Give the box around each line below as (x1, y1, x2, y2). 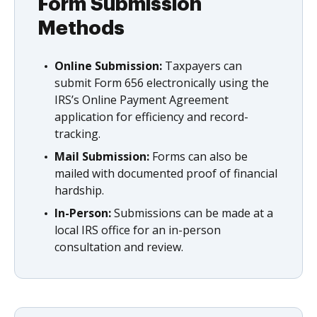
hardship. (54, 182, 104, 198)
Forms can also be (149, 148, 248, 164)
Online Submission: (54, 57, 162, 74)
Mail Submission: (54, 148, 149, 164)
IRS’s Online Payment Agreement (54, 91, 229, 108)
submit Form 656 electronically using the (54, 74, 269, 91)
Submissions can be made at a (111, 204, 273, 221)
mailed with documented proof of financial (54, 165, 277, 181)
